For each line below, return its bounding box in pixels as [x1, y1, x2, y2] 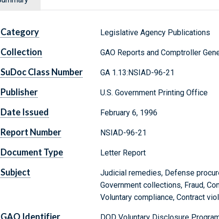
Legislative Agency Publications [100, 28, 210, 38]
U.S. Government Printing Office [100, 88, 208, 98]
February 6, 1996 [100, 108, 157, 118]
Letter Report [100, 148, 146, 158]
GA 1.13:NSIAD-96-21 [100, 68, 175, 78]
